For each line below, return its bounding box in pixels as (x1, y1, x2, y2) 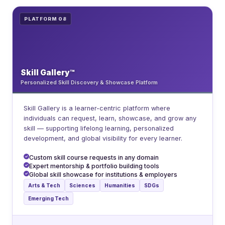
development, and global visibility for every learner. (24, 135, 182, 143)
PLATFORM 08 (24, 16, 67, 22)
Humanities (104, 182, 135, 189)
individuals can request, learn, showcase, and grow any (24, 115, 196, 123)
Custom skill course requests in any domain (29, 154, 159, 162)
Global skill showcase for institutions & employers (29, 171, 177, 179)
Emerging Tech (28, 195, 69, 202)
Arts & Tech (28, 182, 60, 189)
